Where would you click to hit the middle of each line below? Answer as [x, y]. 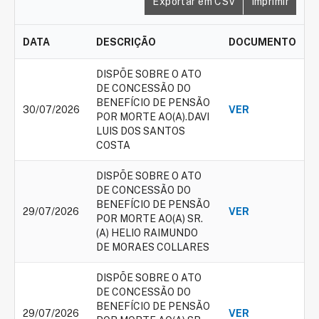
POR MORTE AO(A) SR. [150, 219]
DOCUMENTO [262, 42]
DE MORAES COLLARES [153, 247]
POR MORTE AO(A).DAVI [153, 117]
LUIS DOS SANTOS [141, 131]
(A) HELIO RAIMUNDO [147, 233]
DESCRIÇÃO [126, 42]
